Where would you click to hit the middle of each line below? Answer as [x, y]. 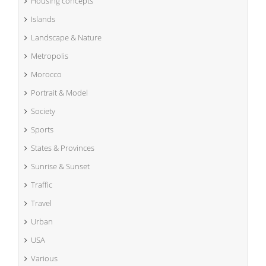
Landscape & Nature [66, 37]
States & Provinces [63, 148]
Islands [43, 19]
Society [43, 111]
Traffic [42, 184]
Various [44, 258]
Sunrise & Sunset [60, 166]
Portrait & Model [59, 92]
